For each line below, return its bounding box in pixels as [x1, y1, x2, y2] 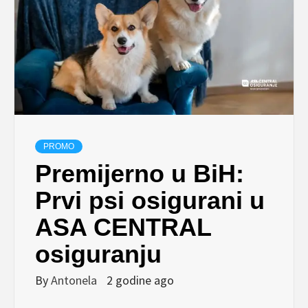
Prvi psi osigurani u [35, 186, 265, 214]
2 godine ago [107, 272, 174, 288]
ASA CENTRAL [35, 212, 211, 241]
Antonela [51, 272, 100, 288]
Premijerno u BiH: [35, 159, 244, 188]
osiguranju [35, 239, 162, 268]
